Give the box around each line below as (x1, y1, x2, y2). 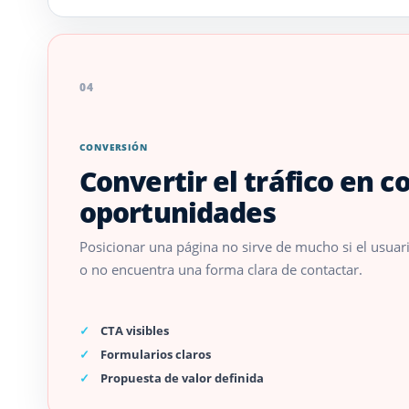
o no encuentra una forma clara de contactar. (79, 259, 362, 278)
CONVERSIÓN (79, 140, 148, 153)
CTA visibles (100, 322, 169, 339)
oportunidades (79, 193, 277, 231)
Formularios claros (100, 346, 211, 362)
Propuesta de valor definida (100, 370, 264, 386)
